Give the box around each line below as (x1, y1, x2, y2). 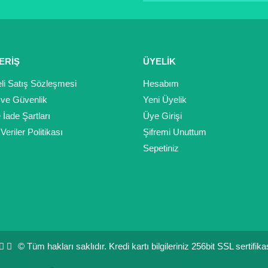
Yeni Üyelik (143, 95, 187, 105)
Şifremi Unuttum (143, 127, 206, 138)
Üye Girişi (143, 111, 182, 121)
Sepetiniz (143, 143, 179, 154)
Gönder (121, 10, 147, 19)
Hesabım (143, 78, 179, 89)
